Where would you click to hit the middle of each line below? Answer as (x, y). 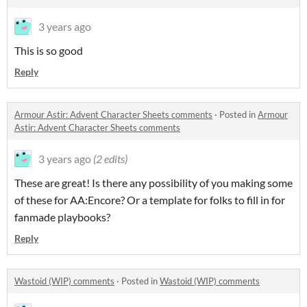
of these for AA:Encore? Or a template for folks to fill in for (150, 200)
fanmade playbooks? (62, 217)
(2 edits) (110, 159)
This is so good (49, 50)
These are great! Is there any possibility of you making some (153, 183)
